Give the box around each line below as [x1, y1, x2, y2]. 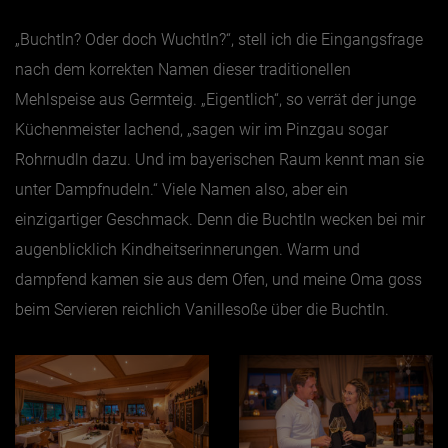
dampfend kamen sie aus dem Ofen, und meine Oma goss [15, 270, 422, 290]
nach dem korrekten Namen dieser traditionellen [15, 60, 351, 80]
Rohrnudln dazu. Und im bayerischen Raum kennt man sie [15, 150, 424, 170]
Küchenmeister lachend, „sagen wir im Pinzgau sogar [15, 120, 388, 140]
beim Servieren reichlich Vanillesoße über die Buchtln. [15, 300, 389, 320]
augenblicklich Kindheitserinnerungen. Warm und [15, 240, 360, 260]
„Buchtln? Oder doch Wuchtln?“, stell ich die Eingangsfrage [15, 30, 423, 50]
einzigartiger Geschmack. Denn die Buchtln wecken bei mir [15, 210, 425, 230]
